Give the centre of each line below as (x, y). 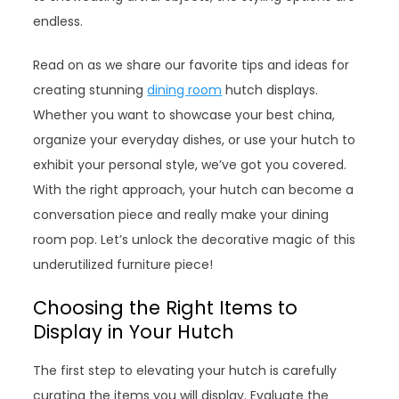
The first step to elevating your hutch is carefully (185, 370)
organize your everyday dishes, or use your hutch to (195, 140)
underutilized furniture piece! (123, 265)
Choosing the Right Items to (166, 308)
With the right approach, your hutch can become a (194, 190)
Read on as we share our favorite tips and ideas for (191, 65)
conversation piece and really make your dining (181, 215)
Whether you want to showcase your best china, (184, 115)
